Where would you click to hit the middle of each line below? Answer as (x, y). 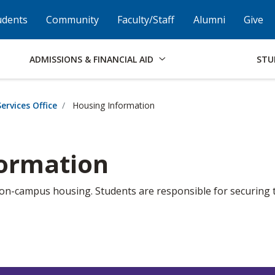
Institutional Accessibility (138, 14)
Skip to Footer (37, 14)
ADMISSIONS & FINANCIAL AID (92, 59)
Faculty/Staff (146, 20)
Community (73, 20)
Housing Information (112, 105)
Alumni (209, 20)
